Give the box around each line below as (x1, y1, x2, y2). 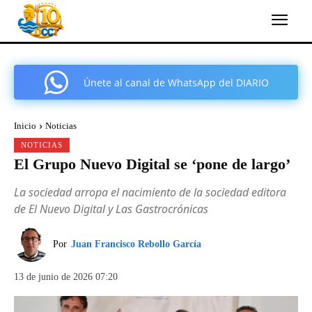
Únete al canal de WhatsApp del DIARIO (83, 76, 269, 90)
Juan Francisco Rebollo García (71, 239, 201, 249)
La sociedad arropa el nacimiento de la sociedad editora (14, 185, 286, 200)
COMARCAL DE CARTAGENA (92, 111, 220, 125)
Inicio (14, 120, 36, 131)
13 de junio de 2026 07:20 (14, 271, 118, 282)
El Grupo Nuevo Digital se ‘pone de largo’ (14, 155, 290, 173)
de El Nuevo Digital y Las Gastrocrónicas (14, 201, 208, 217)
